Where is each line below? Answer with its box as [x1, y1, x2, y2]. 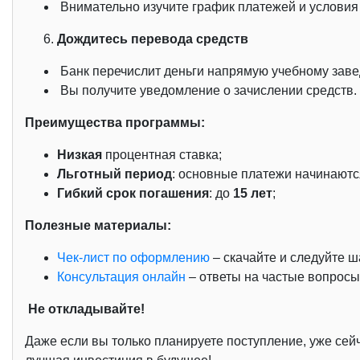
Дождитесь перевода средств [57, 32, 248, 47]
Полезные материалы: [25, 219, 171, 233]
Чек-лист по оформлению [57, 251, 213, 265]
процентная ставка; [102, 148, 222, 162]
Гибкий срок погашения [57, 186, 209, 201]
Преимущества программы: [25, 116, 205, 130]
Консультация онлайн [57, 270, 186, 284]
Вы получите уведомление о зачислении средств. [57, 84, 357, 98]
